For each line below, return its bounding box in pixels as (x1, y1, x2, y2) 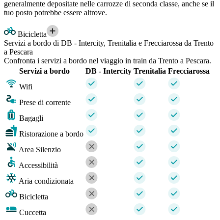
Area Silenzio (19, 145, 61, 154)
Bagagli (19, 114, 43, 123)
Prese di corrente (19, 98, 71, 107)
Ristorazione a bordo (19, 130, 83, 138)
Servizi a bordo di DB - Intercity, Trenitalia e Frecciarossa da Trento (4, 39, 214, 48)
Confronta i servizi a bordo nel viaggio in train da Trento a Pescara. (4, 56, 211, 65)
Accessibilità (19, 161, 58, 170)
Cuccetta (19, 208, 46, 217)
